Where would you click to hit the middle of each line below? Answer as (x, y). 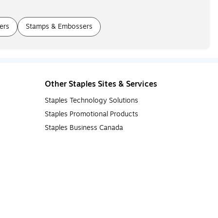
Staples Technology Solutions (91, 100)
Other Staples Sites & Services (101, 84)
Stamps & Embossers (59, 26)
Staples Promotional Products (91, 114)
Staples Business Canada (84, 127)
